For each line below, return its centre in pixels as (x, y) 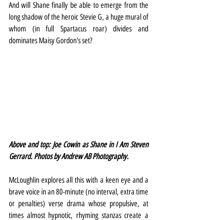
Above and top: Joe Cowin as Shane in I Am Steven (79, 145)
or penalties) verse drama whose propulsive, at (79, 204)
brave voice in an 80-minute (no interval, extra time (79, 192)
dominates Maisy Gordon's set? (51, 40)
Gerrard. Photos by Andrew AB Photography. (69, 157)
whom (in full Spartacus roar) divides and (79, 28)
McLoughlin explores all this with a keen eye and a (79, 180)
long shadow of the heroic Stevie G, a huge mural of (79, 17)
